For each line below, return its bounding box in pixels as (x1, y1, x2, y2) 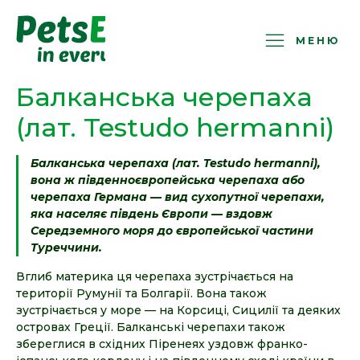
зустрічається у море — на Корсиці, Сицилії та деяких (16, 303, 341, 317)
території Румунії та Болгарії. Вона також (16, 286, 267, 301)
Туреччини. (31, 240, 102, 255)
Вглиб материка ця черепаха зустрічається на (16, 269, 293, 284)
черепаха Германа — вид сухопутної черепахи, (31, 190, 325, 204)
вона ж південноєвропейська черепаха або (31, 173, 305, 187)
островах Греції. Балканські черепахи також (16, 320, 285, 334)
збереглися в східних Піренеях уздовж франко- (16, 337, 308, 351)
